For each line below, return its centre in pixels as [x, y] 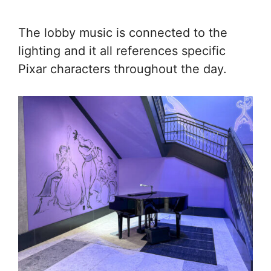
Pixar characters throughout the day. [122, 69]
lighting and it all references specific [122, 51]
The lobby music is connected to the [123, 32]
